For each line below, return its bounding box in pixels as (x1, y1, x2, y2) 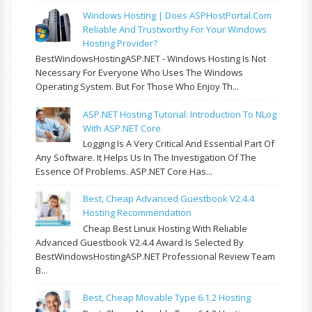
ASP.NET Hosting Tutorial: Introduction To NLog (83, 107, 277, 120)
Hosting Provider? (83, 36, 158, 49)
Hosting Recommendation (83, 206, 192, 219)
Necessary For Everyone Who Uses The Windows (36, 66, 243, 79)
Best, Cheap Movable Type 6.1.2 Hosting (83, 291, 251, 304)
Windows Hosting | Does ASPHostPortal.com (83, 8, 272, 22)
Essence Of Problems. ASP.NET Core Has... (36, 165, 212, 178)
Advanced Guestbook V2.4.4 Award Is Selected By (36, 236, 244, 249)
